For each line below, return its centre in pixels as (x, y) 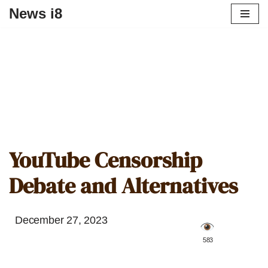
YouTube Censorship (106, 160)
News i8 (36, 13)
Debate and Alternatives (124, 186)
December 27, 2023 (61, 220)
